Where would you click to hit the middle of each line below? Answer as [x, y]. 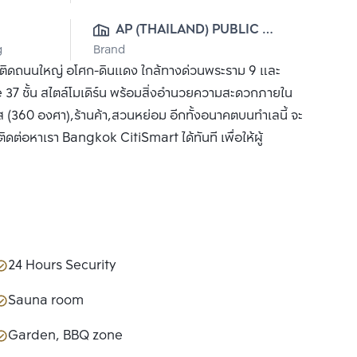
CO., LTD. [144, 53]
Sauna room [46, 301]
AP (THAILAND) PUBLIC [187, 30]
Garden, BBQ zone [65, 336]
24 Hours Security [62, 266]
